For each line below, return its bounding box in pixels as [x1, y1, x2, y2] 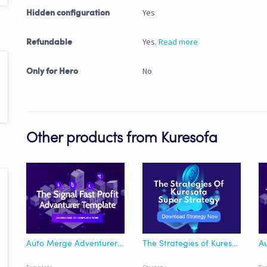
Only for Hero [26, 67, 78, 76]
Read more [159, 36, 198, 48]
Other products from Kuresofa [26, 132, 218, 147]
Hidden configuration [26, 9, 110, 18]
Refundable [26, 38, 72, 47]
